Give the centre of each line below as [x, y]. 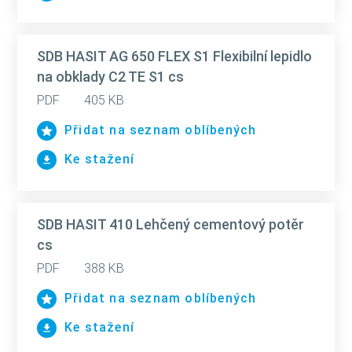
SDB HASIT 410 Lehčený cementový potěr [170, 224]
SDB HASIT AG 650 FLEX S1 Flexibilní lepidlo [174, 56]
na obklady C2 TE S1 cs [110, 77]
